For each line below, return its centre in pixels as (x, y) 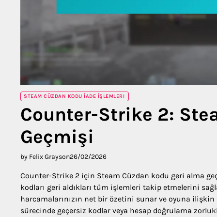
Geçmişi (57, 136)
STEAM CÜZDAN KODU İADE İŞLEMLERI (74, 96)
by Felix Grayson (45, 156)
